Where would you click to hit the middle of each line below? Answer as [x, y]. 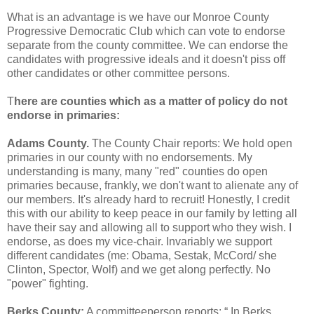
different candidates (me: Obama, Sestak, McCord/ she [142, 255]
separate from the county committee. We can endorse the [148, 45]
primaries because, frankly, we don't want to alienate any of [152, 185]
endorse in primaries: [63, 115]
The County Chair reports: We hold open [191, 143]
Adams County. [48, 143]
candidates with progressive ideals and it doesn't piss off [146, 59]
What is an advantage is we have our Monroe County [138, 17]
